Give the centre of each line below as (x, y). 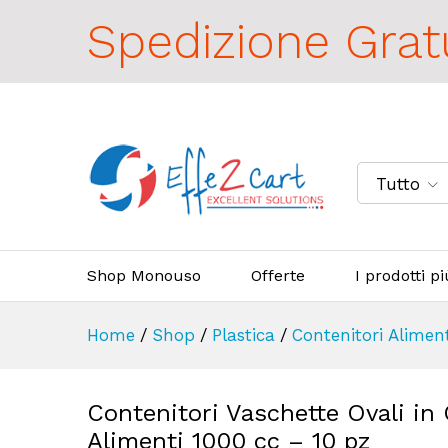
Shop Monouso (144, 275)
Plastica (243, 334)
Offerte (278, 275)
